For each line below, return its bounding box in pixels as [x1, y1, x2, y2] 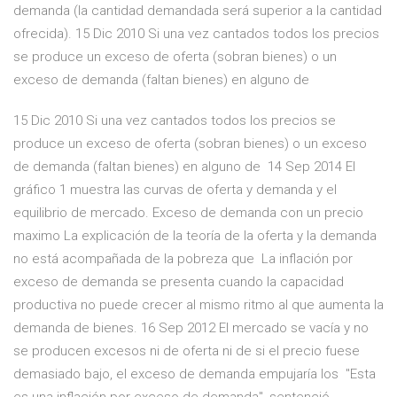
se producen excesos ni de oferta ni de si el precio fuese [13, 343, 360, 360]
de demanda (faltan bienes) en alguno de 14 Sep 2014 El [13, 159, 355, 175]
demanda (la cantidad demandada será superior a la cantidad [13, 3, 382, 19]
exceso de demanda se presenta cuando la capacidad [13, 274, 344, 291]
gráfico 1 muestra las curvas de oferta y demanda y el [13, 182, 337, 198]
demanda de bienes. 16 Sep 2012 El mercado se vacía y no [13, 320, 369, 337]
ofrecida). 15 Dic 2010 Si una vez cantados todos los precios [13, 26, 379, 43]
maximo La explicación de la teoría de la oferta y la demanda [13, 228, 377, 245]
